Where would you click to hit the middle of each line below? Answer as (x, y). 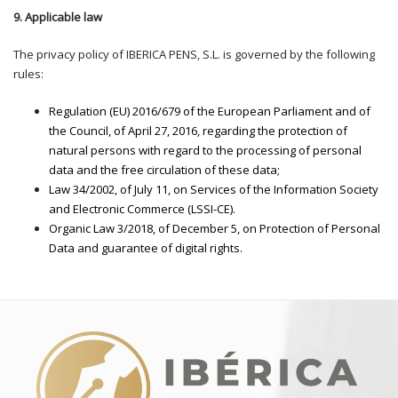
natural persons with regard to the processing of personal (205, 150)
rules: (28, 73)
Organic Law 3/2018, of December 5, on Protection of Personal (215, 228)
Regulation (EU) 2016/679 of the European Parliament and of (210, 111)
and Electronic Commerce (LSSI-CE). (142, 208)
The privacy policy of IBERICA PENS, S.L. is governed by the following (194, 54)
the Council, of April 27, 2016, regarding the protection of (198, 130)
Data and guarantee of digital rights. (146, 247)
